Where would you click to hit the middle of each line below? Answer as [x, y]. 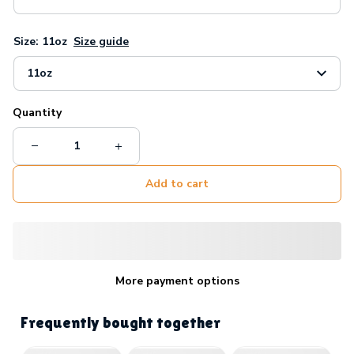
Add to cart [177, 183]
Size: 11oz [40, 41]
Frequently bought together [121, 322]
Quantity [37, 112]
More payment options [177, 281]
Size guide [101, 41]
